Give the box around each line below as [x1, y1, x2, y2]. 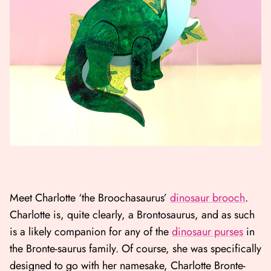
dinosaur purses [172, 224, 243, 240]
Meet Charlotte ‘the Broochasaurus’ [10, 190, 170, 206]
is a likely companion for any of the [10, 224, 172, 240]
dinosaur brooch [170, 190, 245, 206]
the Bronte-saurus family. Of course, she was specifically [10, 241, 261, 257]
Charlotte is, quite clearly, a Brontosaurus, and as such [10, 207, 255, 223]
